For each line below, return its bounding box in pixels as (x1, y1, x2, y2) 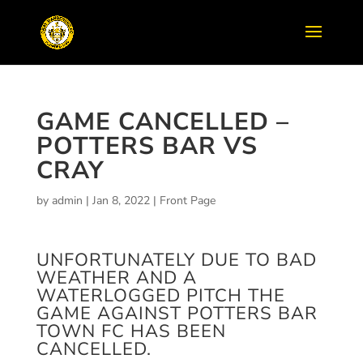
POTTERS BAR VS (36, 130, 258, 163)
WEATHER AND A (36, 266, 197, 290)
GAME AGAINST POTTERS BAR (36, 301, 318, 326)
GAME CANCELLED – (36, 105, 289, 139)
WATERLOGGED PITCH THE (36, 284, 285, 308)
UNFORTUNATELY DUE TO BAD (36, 248, 317, 272)
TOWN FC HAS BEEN (36, 319, 226, 344)
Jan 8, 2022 (92, 193, 150, 208)
